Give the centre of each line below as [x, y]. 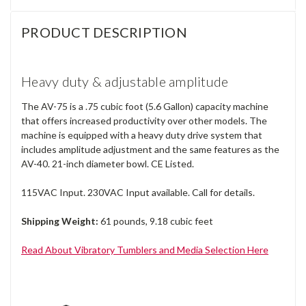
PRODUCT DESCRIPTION [104, 32]
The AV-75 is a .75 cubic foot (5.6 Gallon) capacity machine [145, 106]
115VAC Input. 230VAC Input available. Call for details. [138, 192]
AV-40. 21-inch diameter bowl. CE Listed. [108, 163]
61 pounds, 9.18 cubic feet [157, 221]
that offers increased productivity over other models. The [144, 120]
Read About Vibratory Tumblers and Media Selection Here [145, 249]
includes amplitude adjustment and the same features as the [150, 149]
